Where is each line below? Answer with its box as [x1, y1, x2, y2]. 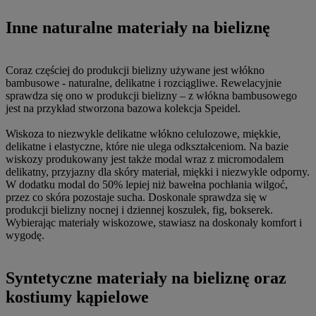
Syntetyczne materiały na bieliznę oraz [6, 268, 286, 287]
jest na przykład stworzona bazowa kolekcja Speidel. [6, 102, 241, 114]
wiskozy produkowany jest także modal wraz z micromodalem [6, 152, 284, 165]
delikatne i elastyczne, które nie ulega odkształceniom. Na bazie [6, 140, 288, 152]
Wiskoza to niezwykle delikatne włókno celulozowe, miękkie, [6, 127, 281, 140]
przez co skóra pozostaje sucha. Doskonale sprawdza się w [6, 190, 267, 203]
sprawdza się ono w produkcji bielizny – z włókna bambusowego [6, 89, 297, 102]
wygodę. [6, 229, 44, 241]
